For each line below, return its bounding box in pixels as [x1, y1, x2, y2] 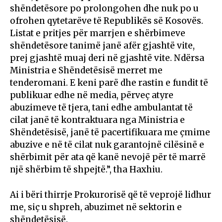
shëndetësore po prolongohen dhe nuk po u [10, 2, 199, 14]
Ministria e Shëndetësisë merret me [10, 64, 163, 76]
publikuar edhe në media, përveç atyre [10, 89, 173, 101]
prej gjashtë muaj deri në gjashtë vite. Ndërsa [10, 52, 204, 63]
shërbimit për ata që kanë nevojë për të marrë [10, 151, 206, 163]
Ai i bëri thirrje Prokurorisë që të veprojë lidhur [10, 189, 211, 200]
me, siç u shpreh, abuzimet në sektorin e [10, 201, 182, 213]
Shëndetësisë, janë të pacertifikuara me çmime [10, 126, 210, 138]
